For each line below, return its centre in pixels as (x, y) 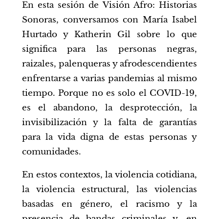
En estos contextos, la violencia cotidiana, (109, 175)
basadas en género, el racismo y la (109, 204)
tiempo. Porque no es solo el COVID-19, (109, 93)
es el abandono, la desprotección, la (109, 108)
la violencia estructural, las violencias (109, 189)
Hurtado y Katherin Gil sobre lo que (109, 34)
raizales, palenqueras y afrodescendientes (109, 64)
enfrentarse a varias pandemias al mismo (109, 78)
